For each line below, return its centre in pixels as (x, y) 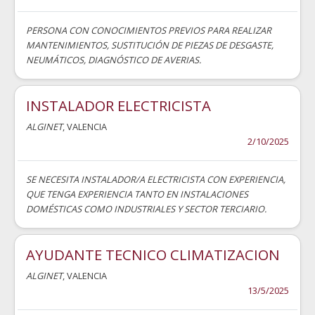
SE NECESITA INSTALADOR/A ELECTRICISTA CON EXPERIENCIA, (156, 179)
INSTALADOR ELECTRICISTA (118, 105)
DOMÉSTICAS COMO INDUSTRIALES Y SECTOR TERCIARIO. (146, 208)
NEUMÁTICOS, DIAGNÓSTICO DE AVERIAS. (114, 59)
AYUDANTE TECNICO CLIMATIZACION (153, 254)
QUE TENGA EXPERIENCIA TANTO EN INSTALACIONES (137, 194)
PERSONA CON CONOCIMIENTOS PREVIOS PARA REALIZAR (149, 30)
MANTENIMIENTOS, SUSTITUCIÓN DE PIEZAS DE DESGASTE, (150, 45)
